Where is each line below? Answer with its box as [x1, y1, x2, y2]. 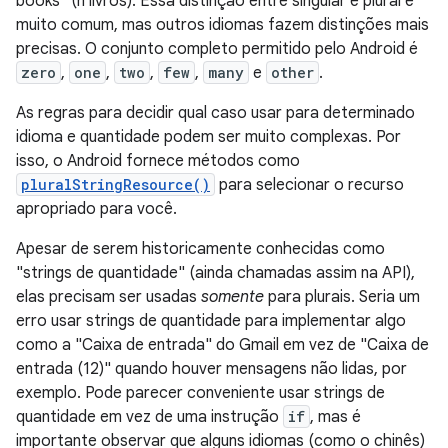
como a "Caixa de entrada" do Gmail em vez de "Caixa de [16, 335, 429, 355]
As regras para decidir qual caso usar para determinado [16, 103, 415, 123]
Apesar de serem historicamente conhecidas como [16, 239, 385, 259]
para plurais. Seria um [264, 287, 420, 307]
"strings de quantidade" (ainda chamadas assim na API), [16, 263, 415, 283]
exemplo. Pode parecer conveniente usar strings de [16, 383, 385, 403]
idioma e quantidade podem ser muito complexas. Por [16, 127, 401, 147]
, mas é [310, 407, 361, 427]
